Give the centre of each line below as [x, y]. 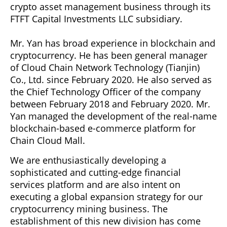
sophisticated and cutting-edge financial [96, 172]
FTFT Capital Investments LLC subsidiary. [96, 18]
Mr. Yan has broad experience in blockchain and [113, 43]
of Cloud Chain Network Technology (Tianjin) [105, 67]
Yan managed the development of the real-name [113, 116]
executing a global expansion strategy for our [106, 196]
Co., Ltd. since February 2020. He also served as [111, 79]
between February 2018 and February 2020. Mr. [110, 104]
